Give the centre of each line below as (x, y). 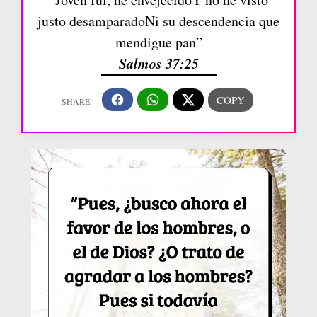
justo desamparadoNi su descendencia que (158, 21)
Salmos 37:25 (158, 63)
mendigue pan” (158, 42)
